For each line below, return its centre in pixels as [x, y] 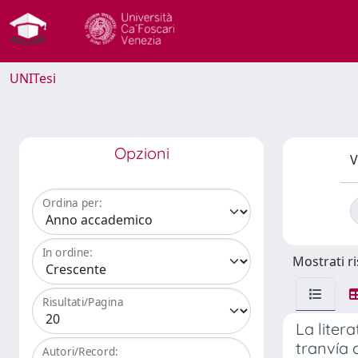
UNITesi [33, 78]
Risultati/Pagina [83, 302]
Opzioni [141, 153]
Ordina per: [72, 203]
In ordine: [68, 253]
